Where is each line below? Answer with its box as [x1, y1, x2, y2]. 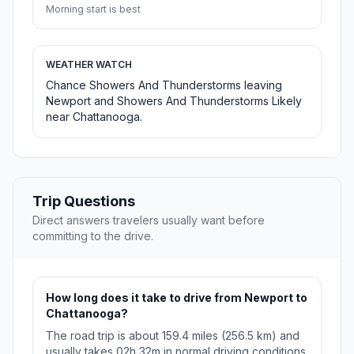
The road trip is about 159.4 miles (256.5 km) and [46, 329, 299, 343]
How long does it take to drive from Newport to [46, 291, 307, 305]
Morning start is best [46, 3, 141, 16]
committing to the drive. [32, 229, 153, 243]
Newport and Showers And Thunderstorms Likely [46, 94, 302, 108]
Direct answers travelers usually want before [32, 213, 265, 228]
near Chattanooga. [46, 110, 142, 124]
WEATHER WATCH [46, 58, 132, 71]
